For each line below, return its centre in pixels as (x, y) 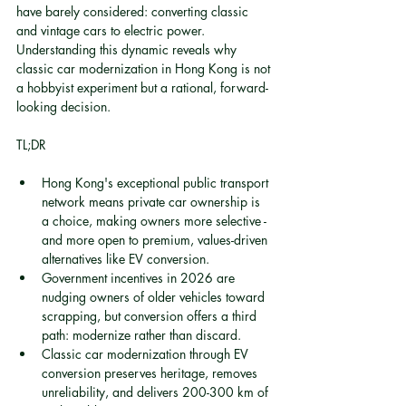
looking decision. (63, 106)
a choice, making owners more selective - (156, 221)
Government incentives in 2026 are (140, 278)
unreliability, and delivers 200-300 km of (157, 392)
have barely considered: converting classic (134, 11)
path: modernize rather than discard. (141, 335)
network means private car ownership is (153, 202)
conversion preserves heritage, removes (151, 373)
